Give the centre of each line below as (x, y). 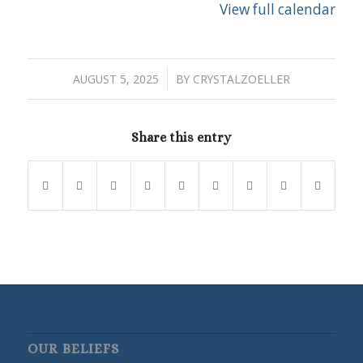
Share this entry (181, 138)
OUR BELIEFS (73, 349)
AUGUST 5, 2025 (115, 79)
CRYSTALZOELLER (241, 79)
